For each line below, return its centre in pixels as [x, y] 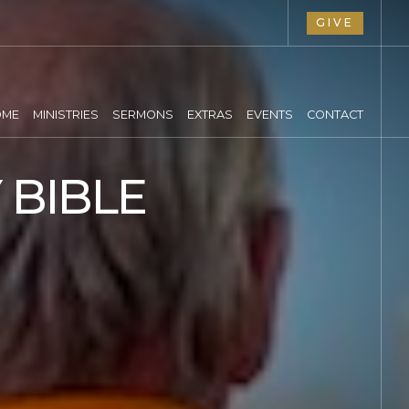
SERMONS [143, 114]
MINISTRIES [66, 114]
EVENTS [270, 114]
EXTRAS [210, 114]
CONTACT [335, 114]
